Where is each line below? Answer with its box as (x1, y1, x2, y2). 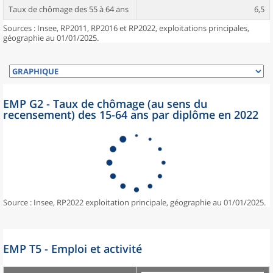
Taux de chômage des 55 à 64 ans (9, 4, 129, 15)
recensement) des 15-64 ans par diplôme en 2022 (3, 107, 258, 122)
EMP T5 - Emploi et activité (3, 241, 142, 256)
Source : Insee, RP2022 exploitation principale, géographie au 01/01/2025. (3, 197, 266, 208)
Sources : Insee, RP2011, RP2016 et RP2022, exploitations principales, (3, 23, 249, 34)
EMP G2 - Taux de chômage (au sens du (3, 96, 207, 111)
